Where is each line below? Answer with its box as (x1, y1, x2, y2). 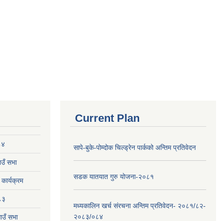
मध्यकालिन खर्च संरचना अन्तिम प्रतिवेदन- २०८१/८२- (74, 202, 206, 210)
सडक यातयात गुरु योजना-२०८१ (74, 173, 154, 181)
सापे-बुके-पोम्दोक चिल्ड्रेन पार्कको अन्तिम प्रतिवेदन (74, 144, 196, 151)
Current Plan (75, 112, 140, 124)
